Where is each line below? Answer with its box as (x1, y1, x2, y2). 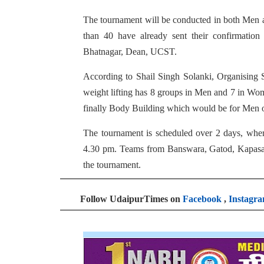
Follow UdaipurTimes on (80, 194, 183, 204)
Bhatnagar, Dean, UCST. (83, 47, 177, 57)
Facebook (183, 194, 222, 204)
